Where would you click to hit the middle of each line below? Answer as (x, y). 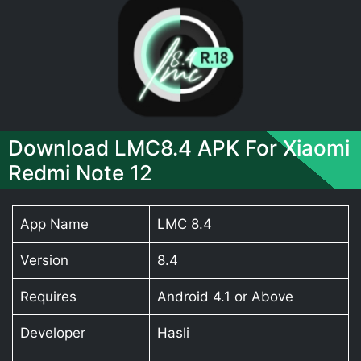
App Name (54, 224)
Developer (52, 332)
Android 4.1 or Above (225, 296)
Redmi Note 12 (80, 172)
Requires (48, 296)
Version (44, 260)
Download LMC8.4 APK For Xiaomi (179, 147)
